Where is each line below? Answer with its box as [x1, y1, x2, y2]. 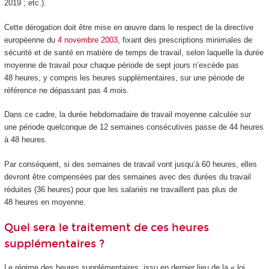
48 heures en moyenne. [4, 197, 86, 207]
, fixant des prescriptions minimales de [117, 35, 252, 44]
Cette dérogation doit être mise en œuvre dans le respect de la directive [4, 22, 253, 32]
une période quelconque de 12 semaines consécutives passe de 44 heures [4, 122, 264, 132]
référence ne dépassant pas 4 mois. [4, 85, 129, 95]
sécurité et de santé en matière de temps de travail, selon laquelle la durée [4, 47, 264, 57]
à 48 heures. [4, 135, 47, 145]
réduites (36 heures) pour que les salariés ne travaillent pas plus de [4, 184, 237, 194]
